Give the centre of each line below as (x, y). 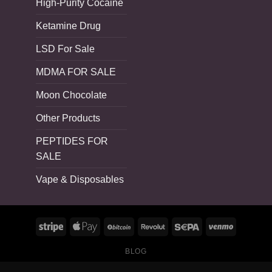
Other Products (68, 118)
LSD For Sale (65, 49)
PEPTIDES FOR (72, 141)
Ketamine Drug (68, 25)
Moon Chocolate (71, 95)
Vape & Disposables (80, 179)
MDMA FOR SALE (76, 72)
